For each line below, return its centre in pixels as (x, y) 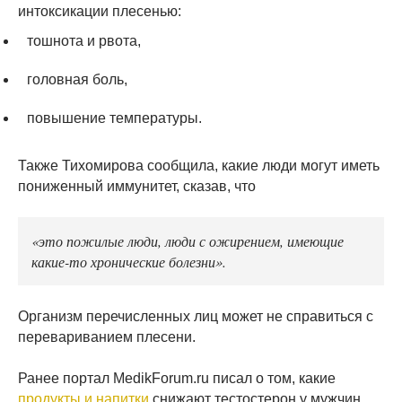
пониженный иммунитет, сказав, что (137, 186)
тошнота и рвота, (84, 40)
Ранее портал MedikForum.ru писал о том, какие (177, 378)
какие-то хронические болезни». (129, 261)
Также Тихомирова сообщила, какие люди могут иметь (199, 165)
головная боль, (77, 79)
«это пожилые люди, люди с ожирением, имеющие (188, 240)
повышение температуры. (114, 118)
